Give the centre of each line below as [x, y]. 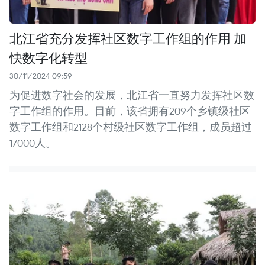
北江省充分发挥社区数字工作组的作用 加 [128, 38]
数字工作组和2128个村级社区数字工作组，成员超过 [131, 127]
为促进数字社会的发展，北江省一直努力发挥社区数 [132, 95]
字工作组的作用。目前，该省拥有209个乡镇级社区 [130, 111]
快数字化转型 [49, 57]
